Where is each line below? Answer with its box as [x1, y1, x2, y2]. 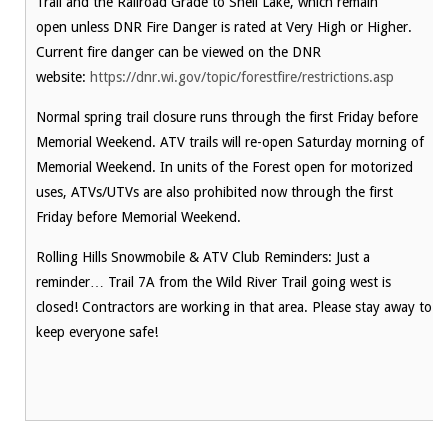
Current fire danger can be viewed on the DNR [36, 44, 321, 60]
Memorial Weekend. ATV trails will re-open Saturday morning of [36, 134, 424, 150]
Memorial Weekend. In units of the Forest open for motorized [36, 159, 413, 175]
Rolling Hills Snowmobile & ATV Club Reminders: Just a [36, 249, 370, 265]
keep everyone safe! [36, 324, 158, 340]
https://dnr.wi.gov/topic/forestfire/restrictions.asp [90, 69, 394, 85]
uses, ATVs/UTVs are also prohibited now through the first [36, 184, 393, 200]
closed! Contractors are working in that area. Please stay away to [36, 299, 432, 315]
